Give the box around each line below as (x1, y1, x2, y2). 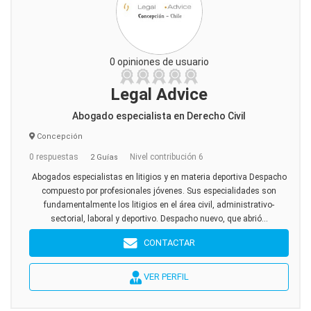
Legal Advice (110, 85, 208, 104)
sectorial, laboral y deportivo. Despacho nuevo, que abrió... (50, 214, 268, 224)
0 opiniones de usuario (109, 56, 209, 67)
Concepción (35, 132, 83, 141)
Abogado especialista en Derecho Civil (72, 110, 246, 121)
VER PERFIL (141, 271, 189, 282)
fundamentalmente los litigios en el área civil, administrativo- (44, 200, 274, 210)
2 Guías (90, 153, 118, 162)
